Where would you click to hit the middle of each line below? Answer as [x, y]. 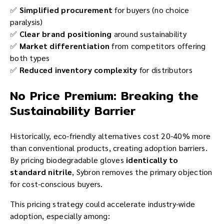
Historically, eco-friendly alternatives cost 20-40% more [110, 135]
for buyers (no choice [151, 9]
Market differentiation [64, 45]
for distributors [165, 69]
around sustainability [149, 33]
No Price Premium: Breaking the [104, 95]
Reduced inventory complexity [78, 69]
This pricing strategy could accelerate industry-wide [102, 203]
